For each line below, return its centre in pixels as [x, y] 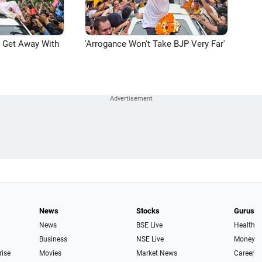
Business [53, 239]
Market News [157, 253]
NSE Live [150, 239]
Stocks [148, 211]
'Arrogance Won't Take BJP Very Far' [155, 44]
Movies [50, 253]
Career [244, 253]
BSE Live [150, 225]
